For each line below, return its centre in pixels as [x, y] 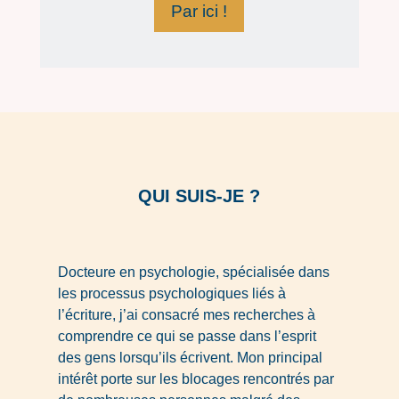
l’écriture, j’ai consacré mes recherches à [186, 315]
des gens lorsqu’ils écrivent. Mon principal [190, 358]
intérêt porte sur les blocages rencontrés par [195, 379]
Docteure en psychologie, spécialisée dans [193, 273]
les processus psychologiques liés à [171, 294]
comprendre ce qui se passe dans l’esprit [187, 337]
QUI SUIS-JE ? [199, 196]
